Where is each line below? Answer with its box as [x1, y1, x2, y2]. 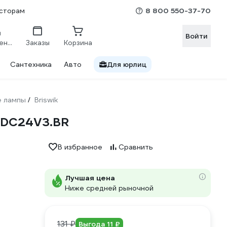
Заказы [25, 38, 50, 47]
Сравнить [119, 142, 153, 152]
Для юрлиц [107, 60, 146, 69]
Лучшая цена [65, 173, 115, 182]
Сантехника [10, 60, 52, 69]
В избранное [58, 142, 102, 152]
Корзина [64, 38, 92, 47]
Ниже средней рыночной [65, 183, 154, 193]
